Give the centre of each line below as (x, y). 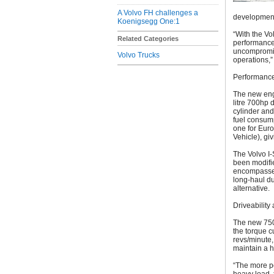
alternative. (251, 188)
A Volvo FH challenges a (158, 13)
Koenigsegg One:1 (149, 21)
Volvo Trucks (139, 55)
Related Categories (148, 39)
